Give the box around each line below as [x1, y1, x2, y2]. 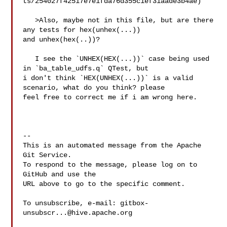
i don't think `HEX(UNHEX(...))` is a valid [23, 74, 194, 82]
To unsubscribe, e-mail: [23, 199, 121, 207]
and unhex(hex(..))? [23, 35, 100, 44]
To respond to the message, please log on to [23, 161, 198, 169]
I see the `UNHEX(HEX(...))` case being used [23, 55, 35, 63]
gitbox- [120, 199, 149, 207]
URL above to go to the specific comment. [23, 180, 185, 188]
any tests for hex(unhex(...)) [23, 26, 145, 34]
